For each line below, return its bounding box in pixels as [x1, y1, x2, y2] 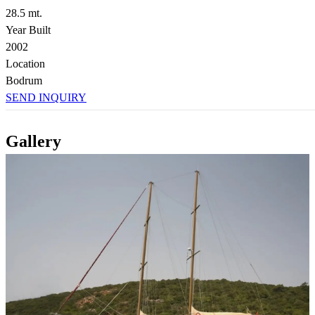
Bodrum [6, 74, 42, 86]
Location [6, 57, 45, 70]
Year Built [6, 23, 51, 36]
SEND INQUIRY [6, 91, 86, 103]
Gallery [6, 131, 61, 150]
